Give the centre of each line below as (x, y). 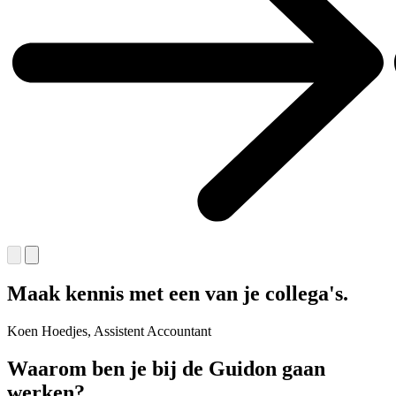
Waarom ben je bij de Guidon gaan (166, 368)
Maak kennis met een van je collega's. (178, 293)
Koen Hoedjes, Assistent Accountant (109, 331)
